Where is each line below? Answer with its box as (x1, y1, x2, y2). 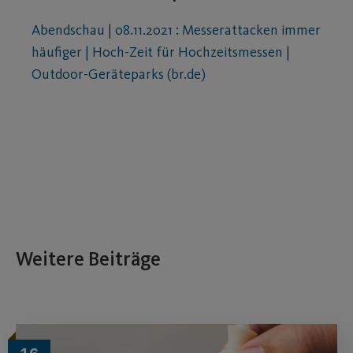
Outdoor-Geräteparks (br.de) (32, 65, 206, 83)
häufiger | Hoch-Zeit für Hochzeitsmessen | (32, 43, 290, 61)
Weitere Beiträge (16, 247, 161, 271)
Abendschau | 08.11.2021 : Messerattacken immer (32, 20, 321, 39)
